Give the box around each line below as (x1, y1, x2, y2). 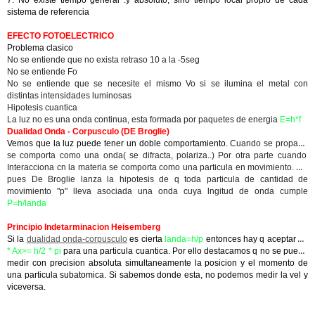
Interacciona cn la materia (7, 162, 107, 172)
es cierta (127, 234, 165, 244)
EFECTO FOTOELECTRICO (7, 31, 114, 41)
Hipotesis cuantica (7, 103, 77, 112)
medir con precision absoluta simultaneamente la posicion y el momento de (7, 258, 308, 268)
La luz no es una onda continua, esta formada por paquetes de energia (7, 115, 280, 124)
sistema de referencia (7, 7, 89, 17)
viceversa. (7, 282, 46, 292)
